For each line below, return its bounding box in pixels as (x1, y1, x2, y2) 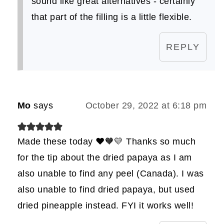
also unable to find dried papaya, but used (17, 184, 195, 194)
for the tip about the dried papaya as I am (17, 152, 192, 162)
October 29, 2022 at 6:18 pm (85, 100, 207, 110)
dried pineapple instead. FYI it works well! (17, 200, 194, 210)
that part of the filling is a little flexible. (31, 11, 192, 22)
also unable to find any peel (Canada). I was (17, 168, 204, 178)
